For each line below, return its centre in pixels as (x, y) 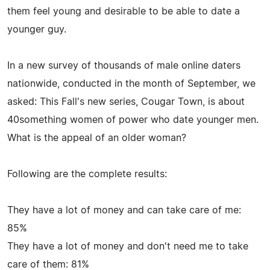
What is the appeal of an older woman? (97, 138)
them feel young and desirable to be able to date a (124, 11)
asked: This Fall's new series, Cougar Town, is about (126, 102)
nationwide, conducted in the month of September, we (131, 83)
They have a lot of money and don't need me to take (128, 246)
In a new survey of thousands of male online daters (124, 65)
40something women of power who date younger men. (133, 120)
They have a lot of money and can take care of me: (124, 210)
